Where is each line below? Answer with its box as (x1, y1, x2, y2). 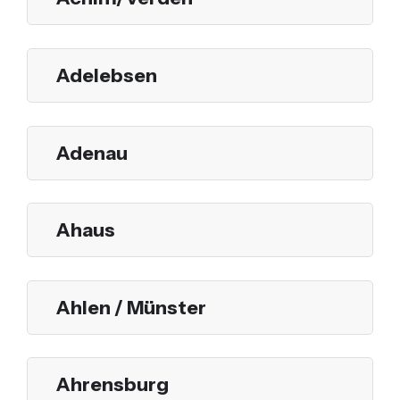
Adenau (56, 140, 128, 164)
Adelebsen (56, 62, 157, 87)
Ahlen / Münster (56, 295, 206, 319)
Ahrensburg (56, 372, 169, 396)
